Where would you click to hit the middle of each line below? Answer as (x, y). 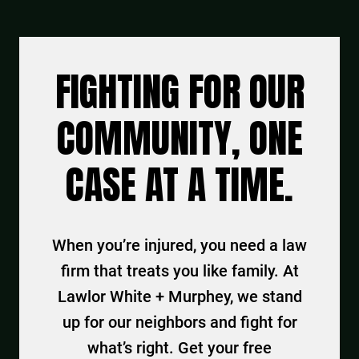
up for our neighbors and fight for (179, 322)
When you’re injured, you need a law (179, 245)
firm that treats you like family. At (179, 270)
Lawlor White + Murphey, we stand (179, 296)
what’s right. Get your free (179, 347)
